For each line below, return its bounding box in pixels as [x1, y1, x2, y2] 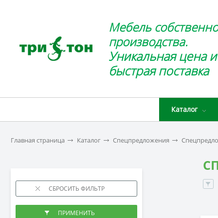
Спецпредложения [113, 136, 169, 145]
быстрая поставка [109, 62, 209, 79]
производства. [109, 34, 188, 50]
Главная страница [11, 136, 65, 145]
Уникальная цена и [109, 48, 217, 64]
